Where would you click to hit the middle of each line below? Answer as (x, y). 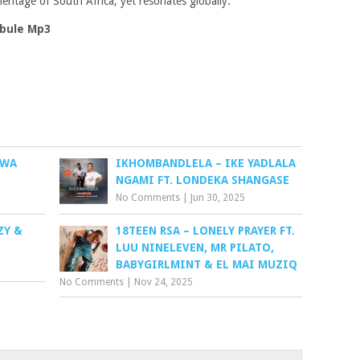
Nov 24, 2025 (164, 282)
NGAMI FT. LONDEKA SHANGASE (203, 180)
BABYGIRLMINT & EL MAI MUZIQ (207, 264)
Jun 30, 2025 (218, 198)
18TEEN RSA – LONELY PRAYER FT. (206, 231)
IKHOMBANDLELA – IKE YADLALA (206, 163)
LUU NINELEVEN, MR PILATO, (195, 247)
